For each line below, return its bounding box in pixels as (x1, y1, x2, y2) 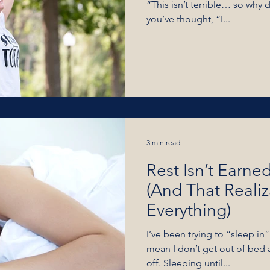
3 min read (146, 137, 180, 147)
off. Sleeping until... (146, 257, 230, 269)
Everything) (146, 200, 231, 220)
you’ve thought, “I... (146, 13, 230, 25)
